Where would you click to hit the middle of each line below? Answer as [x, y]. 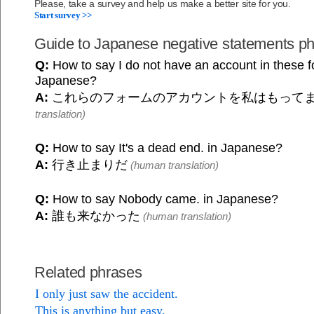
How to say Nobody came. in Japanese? [164, 199]
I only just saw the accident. [107, 294]
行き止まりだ [88, 165]
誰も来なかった [94, 216]
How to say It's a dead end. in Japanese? [166, 148]
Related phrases [88, 273]
